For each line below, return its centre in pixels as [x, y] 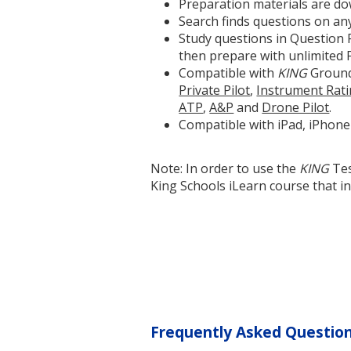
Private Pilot [215, 90]
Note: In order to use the [225, 169]
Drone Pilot [296, 108]
